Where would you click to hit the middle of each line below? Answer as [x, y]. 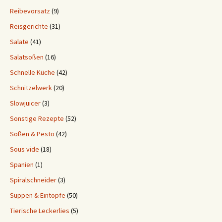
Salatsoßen [27, 57]
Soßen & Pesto [32, 134]
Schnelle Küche [32, 72]
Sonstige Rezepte [37, 118]
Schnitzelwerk [31, 88]
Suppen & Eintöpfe [38, 195]
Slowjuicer [25, 103]
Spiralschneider [33, 180]
